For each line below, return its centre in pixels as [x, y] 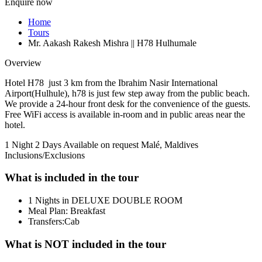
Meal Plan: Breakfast [67, 211]
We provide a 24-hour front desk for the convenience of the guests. [127, 104]
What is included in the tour [72, 178]
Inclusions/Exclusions [45, 155]
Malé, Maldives [170, 144]
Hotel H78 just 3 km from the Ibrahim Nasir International [111, 82]
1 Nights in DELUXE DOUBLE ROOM [105, 200]
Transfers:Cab [54, 221]
